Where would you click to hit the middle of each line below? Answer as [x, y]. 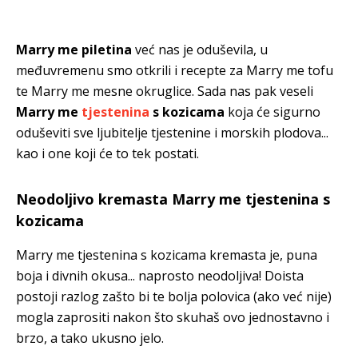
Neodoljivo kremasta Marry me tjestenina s [173, 199]
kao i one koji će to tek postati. [107, 153]
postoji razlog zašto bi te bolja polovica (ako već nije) [174, 296]
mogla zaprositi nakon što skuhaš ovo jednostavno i [173, 317]
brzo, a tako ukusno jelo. [90, 338]
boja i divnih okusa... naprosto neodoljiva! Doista [160, 275]
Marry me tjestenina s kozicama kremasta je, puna [167, 255]
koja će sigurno [272, 111]
